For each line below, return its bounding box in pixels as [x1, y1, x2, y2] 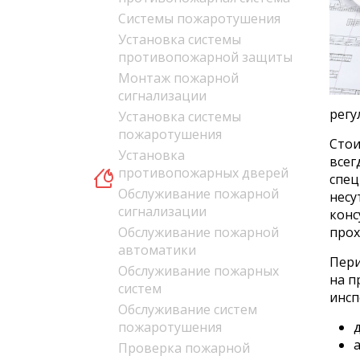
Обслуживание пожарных [118, 262, 279, 280]
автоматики [118, 241, 196, 259]
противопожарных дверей [118, 164, 288, 182]
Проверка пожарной [118, 339, 250, 357]
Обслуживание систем [118, 301, 257, 318]
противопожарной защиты [118, 48, 292, 66]
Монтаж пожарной [118, 69, 239, 87]
